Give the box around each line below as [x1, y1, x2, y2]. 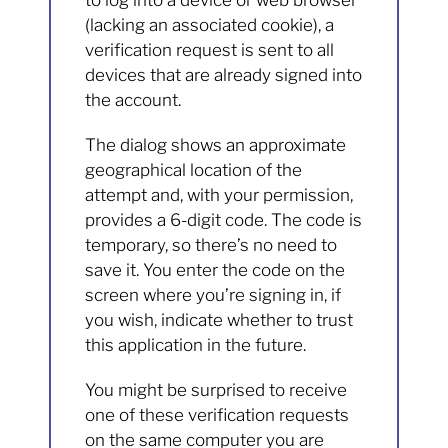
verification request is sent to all [85, 40, 335, 61]
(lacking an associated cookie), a [85, 15, 335, 36]
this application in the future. [85, 335, 307, 356]
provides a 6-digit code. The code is [85, 210, 363, 231]
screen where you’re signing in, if [85, 285, 342, 306]
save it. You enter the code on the [85, 260, 346, 281]
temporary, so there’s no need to [85, 235, 338, 256]
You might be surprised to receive [85, 380, 348, 401]
